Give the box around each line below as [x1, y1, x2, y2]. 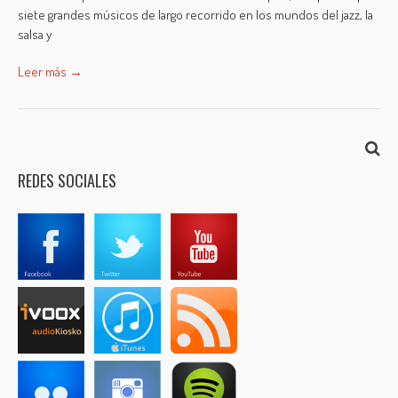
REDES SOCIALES [18, 169, 117, 192]
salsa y [18, 26, 52, 43]
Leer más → [18, 63, 84, 80]
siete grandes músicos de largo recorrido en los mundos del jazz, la [18, 6, 374, 23]
